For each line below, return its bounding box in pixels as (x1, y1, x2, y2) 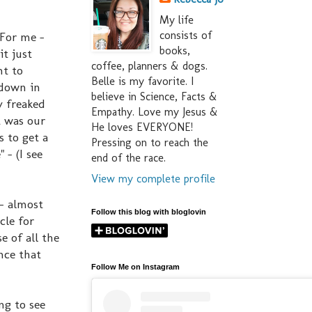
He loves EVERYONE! (91, 120, 193, 134)
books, (159, 44, 190, 58)
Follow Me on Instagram (91, 263, 180, 272)
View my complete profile (91, 172, 215, 186)
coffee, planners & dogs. (91, 59, 208, 73)
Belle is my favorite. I (91, 75, 194, 88)
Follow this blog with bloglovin (91, 208, 206, 217)
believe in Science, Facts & (91, 90, 217, 104)
